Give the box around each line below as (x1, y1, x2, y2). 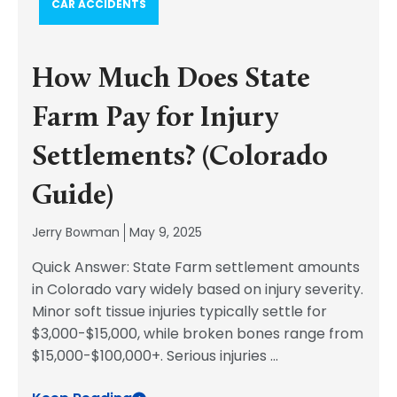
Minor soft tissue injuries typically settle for (32, 301, 327, 322)
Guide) (32, 183, 113, 211)
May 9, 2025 (129, 223, 202, 241)
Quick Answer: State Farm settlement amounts (32, 257, 360, 277)
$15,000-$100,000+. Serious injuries (32, 346, 270, 366)
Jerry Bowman (32, 223, 120, 241)
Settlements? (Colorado (32, 144, 328, 172)
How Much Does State (32, 66, 310, 94)
